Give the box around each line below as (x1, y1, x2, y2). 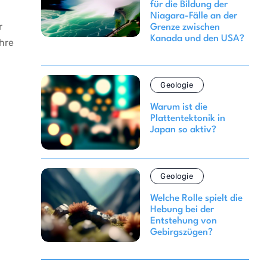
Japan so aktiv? (150, 125, 216, 135)
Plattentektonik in (150, 114, 225, 124)
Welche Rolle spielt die (150, 194, 243, 204)
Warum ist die (150, 103, 207, 113)
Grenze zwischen (150, 23, 220, 33)
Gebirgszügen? (150, 228, 213, 238)
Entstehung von (150, 216, 217, 226)
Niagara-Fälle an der (150, 11, 237, 21)
